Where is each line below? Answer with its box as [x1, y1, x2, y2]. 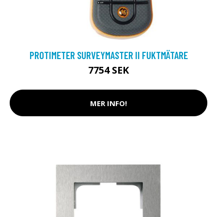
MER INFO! [90, 98, 127, 108]
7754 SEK [88, 63, 129, 77]
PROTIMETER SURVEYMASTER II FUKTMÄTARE [29, 49, 188, 61]
